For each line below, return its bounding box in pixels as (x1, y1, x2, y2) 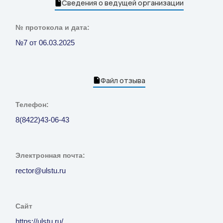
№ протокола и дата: (15, 23, 90, 31)
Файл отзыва (100, 75, 145, 85)
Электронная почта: (15, 151, 85, 160)
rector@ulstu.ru (15, 167, 66, 175)
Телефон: (15, 101, 49, 109)
